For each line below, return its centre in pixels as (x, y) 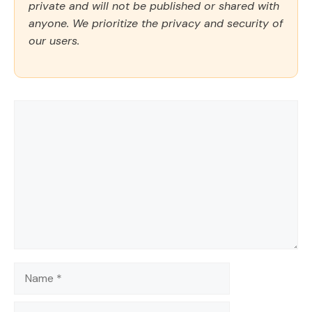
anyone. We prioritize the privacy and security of (156, 24)
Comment (38, 109)
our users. (54, 41)
